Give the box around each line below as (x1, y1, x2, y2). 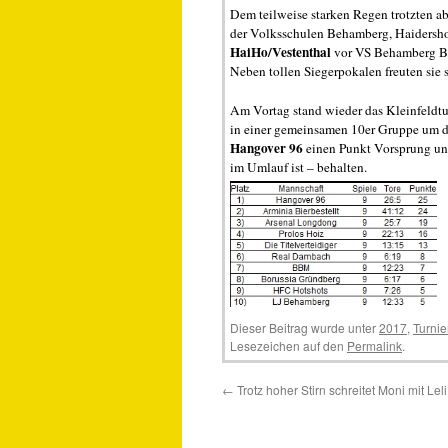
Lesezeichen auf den (230, 337, 347, 354)
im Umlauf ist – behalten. (230, 158, 367, 176)
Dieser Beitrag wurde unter (230, 319, 379, 336)
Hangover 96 (230, 138, 303, 158)
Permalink (347, 337, 402, 354)
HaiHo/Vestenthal (230, 42, 331, 62)
